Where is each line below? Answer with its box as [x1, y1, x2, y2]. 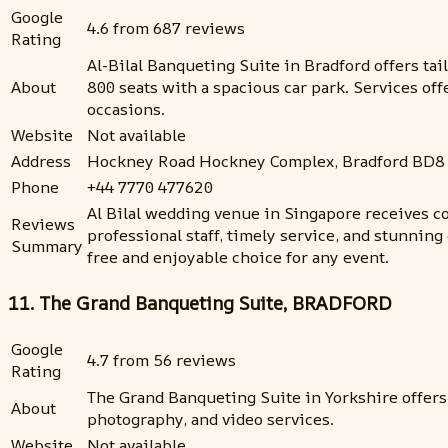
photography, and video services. [87, 407, 334, 430]
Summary [11, 235, 83, 258]
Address [11, 150, 71, 173]
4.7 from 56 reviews [87, 348, 236, 371]
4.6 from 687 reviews [87, 17, 245, 40]
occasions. [87, 98, 165, 121]
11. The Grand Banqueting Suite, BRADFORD [8, 289, 392, 316]
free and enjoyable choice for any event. [87, 246, 389, 269]
